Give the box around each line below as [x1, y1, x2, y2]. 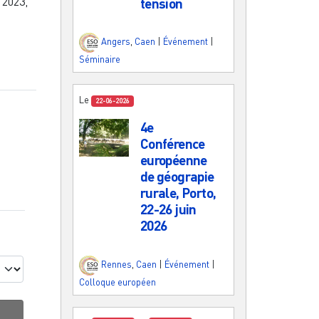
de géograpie [140, 168, 214, 185]
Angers [101, 36, 130, 48]
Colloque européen [79, 276, 156, 288]
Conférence [140, 135, 205, 152]
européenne [140, 152, 207, 169]
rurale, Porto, [140, 184, 216, 202]
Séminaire [79, 53, 120, 66]
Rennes [101, 258, 132, 270]
